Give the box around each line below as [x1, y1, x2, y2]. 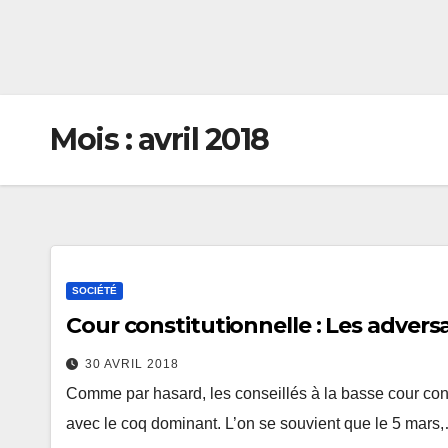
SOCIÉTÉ [72, 284, 117, 296]
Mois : [50, 120, 138, 158]
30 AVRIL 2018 [85, 356, 179, 371]
